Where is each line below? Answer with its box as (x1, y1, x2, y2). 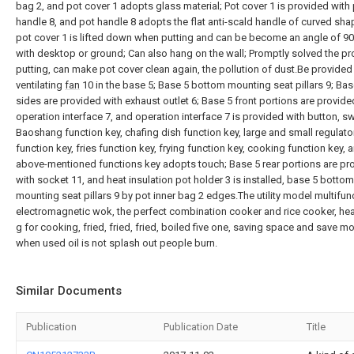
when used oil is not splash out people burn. (16, 237, 217, 249)
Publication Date (164, 321, 238, 333)
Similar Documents (16, 284, 122, 298)
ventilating (16, 79, 65, 91)
